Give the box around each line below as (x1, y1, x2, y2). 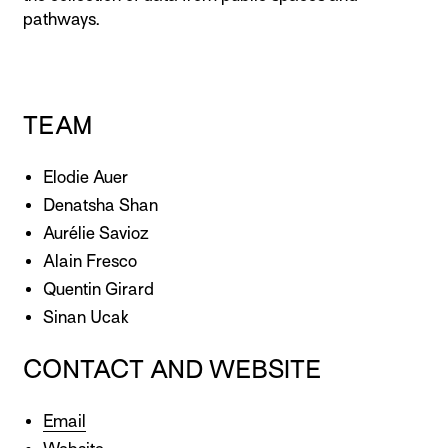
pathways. (23, 10, 99, 30)
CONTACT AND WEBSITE (23, 355, 322, 385)
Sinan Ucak (43, 308, 129, 328)
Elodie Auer (43, 168, 128, 188)
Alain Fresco (43, 252, 137, 272)
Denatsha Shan (43, 196, 158, 216)
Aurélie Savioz (43, 224, 149, 244)
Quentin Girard (43, 280, 154, 300)
